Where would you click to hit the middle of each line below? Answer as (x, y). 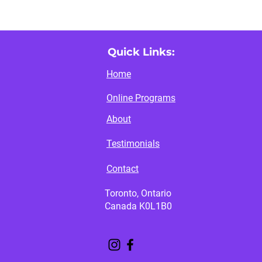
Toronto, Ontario (138, 194)
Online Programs (141, 98)
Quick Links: (141, 52)
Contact (123, 169)
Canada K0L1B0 (138, 206)
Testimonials (133, 144)
